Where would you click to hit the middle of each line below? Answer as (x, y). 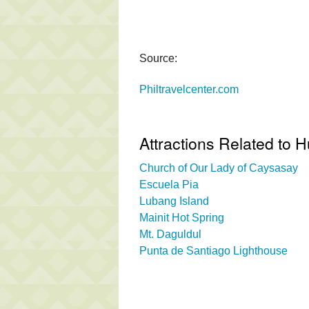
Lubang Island (174, 201)
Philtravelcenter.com (189, 89)
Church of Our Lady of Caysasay (219, 168)
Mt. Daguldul (170, 234)
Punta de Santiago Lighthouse (213, 250)
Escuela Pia (169, 184)
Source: (158, 58)
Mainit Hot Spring (182, 217)
